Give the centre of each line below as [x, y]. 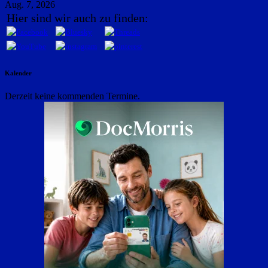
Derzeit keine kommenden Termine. [72, 96]
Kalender [18, 73]
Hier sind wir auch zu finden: [77, 18]
